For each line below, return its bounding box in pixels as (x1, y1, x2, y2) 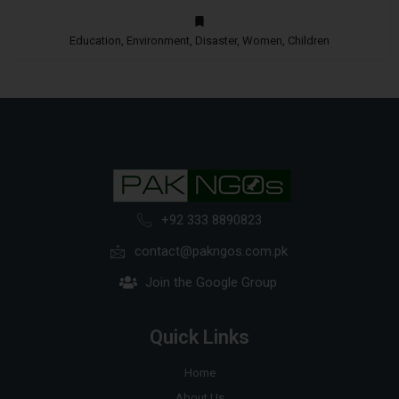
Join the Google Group (145, 274, 277, 291)
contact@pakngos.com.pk (134, 243, 288, 260)
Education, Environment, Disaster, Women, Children (69, 34, 330, 48)
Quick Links (150, 326, 249, 349)
